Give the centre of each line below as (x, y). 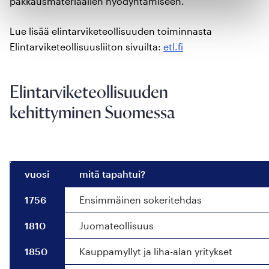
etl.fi (173, 46)
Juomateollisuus (116, 225)
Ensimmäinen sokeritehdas (141, 199)
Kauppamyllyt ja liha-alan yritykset (156, 251)
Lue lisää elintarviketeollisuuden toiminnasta (111, 31)
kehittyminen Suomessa (92, 112)
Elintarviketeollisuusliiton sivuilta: (86, 46)
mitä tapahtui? (112, 174)
